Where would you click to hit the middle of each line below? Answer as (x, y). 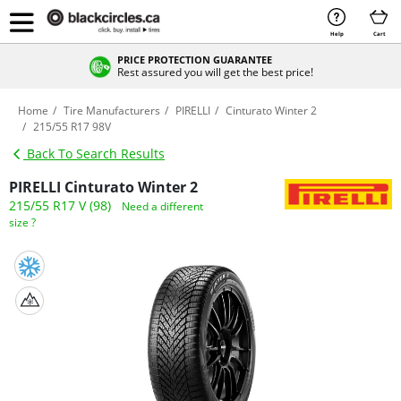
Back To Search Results (94, 154)
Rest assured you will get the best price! (215, 72)
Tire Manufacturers (112, 111)
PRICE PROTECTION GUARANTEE (194, 59)
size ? (22, 222)
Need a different (162, 206)
